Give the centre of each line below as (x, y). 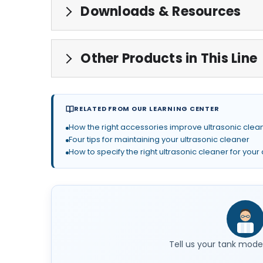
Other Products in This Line (167, 58)
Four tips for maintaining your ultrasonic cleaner (159, 139)
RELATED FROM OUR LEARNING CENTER (147, 109)
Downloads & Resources (159, 11)
